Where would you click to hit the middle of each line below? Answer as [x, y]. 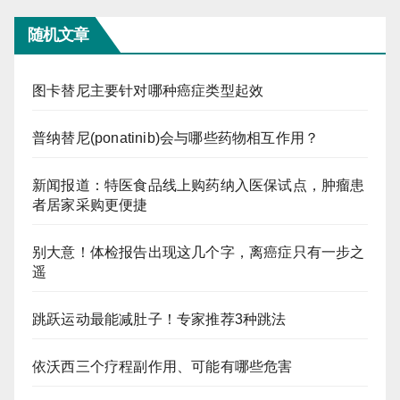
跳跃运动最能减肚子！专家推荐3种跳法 [159, 319]
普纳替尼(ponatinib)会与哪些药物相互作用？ [176, 137]
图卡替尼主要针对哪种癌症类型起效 [148, 90]
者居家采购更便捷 [90, 204]
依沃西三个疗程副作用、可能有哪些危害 [162, 366]
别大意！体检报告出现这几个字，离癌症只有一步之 [199, 252]
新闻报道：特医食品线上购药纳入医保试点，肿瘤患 [199, 185]
